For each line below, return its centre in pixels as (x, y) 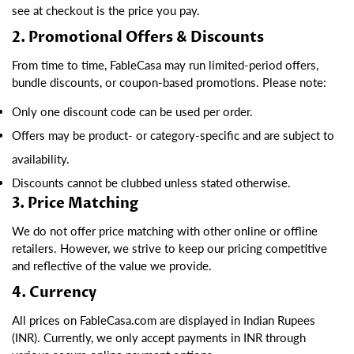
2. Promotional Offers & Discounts (138, 37)
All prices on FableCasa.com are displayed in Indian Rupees (164, 320)
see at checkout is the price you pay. (106, 11)
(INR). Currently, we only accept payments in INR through (159, 337)
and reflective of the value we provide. (112, 266)
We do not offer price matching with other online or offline (165, 231)
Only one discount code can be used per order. (132, 111)
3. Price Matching (75, 203)
